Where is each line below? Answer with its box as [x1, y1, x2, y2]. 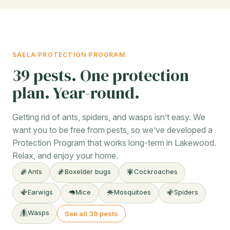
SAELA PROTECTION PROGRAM [12, 51, 125, 59]
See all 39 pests [64, 209, 118, 218]
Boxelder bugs [65, 167, 111, 176]
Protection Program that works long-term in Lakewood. [12, 138, 216, 148]
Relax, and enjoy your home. [12, 150, 118, 161]
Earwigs [27, 187, 53, 196]
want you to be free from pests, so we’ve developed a [12, 125, 213, 136]
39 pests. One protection [12, 64, 189, 87]
